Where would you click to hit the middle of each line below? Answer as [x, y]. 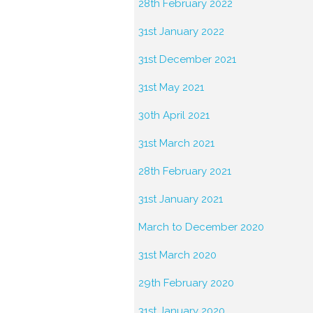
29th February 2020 [186, 283]
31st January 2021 [181, 199]
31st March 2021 [176, 143]
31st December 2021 [187, 59]
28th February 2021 [185, 171]
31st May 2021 [171, 87]
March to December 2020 [201, 227]
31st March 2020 [177, 255]
